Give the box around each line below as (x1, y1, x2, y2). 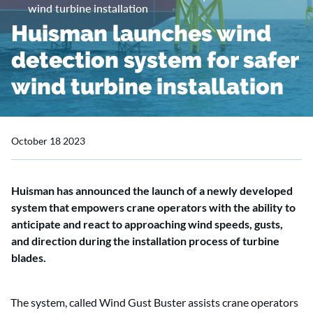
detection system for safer (11, 47, 298, 73)
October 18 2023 (11, 135, 85, 147)
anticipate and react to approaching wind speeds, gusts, (11, 217, 283, 231)
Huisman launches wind (11, 20, 271, 46)
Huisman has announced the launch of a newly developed (11, 184, 293, 197)
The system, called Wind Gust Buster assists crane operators (10, 296, 298, 309)
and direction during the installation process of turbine (11, 234, 279, 247)
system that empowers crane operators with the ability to (11, 201, 296, 214)
